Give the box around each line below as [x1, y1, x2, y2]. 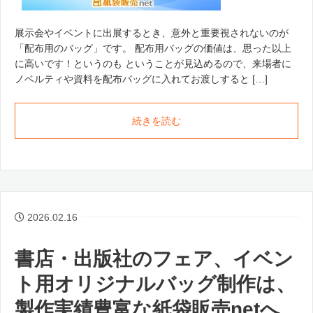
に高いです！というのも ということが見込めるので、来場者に [15, 58, 291, 70]
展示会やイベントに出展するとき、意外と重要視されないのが [15, 27, 289, 39]
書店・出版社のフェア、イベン [15, 247, 293, 270]
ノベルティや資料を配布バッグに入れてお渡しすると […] [15, 73, 268, 85]
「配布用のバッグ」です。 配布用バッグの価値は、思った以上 [15, 43, 291, 54]
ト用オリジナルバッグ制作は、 [15, 272, 296, 295]
